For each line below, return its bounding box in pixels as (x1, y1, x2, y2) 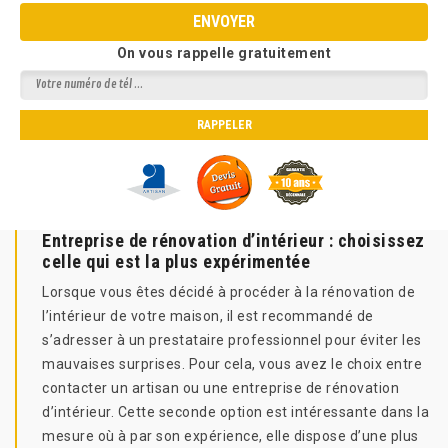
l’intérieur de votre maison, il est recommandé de (42, 308, 374, 324)
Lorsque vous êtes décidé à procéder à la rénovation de (42, 284, 415, 300)
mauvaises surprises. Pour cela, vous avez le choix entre (42, 356, 422, 372)
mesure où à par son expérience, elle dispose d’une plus (42, 428, 419, 444)
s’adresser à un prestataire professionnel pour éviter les (42, 332, 422, 348)
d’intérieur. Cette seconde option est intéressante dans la (42, 404, 429, 420)
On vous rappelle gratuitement (116, 45, 332, 61)
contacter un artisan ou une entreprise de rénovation (42, 380, 399, 396)
